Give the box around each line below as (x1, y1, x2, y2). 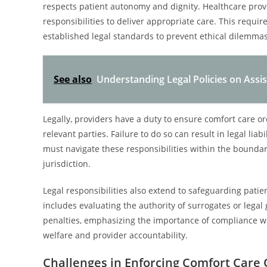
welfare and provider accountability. (43, 229, 188, 241)
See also (54, 73, 92, 86)
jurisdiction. (43, 158, 91, 169)
